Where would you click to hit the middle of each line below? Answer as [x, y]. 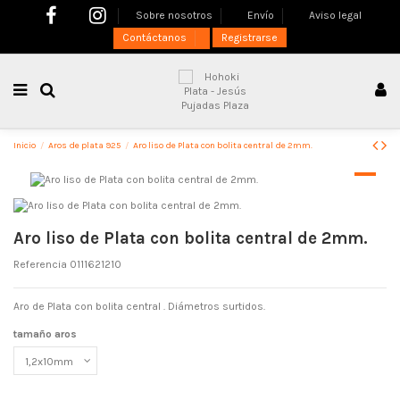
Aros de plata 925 [85, 145]
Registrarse [250, 38]
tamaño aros [45, 334]
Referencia [40, 264]
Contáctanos [156, 38]
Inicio [25, 145]
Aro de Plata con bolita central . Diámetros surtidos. [139, 306]
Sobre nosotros [176, 15]
